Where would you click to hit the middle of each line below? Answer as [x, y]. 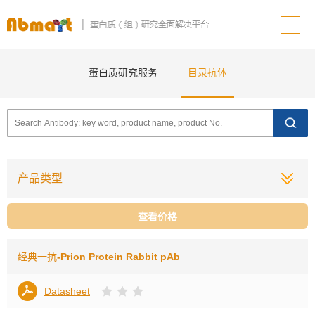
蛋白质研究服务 [123, 72]
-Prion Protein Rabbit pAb [118, 257]
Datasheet [67, 291]
